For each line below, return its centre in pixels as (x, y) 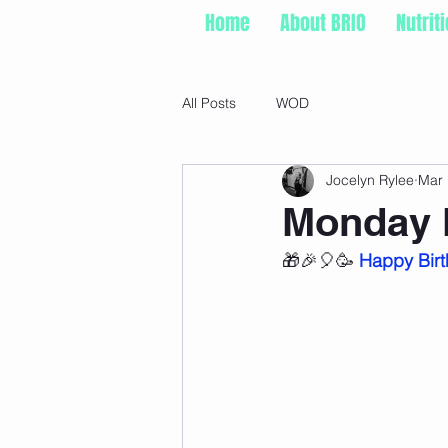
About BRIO (323, 23)
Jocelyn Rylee (370, 180)
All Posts (209, 103)
